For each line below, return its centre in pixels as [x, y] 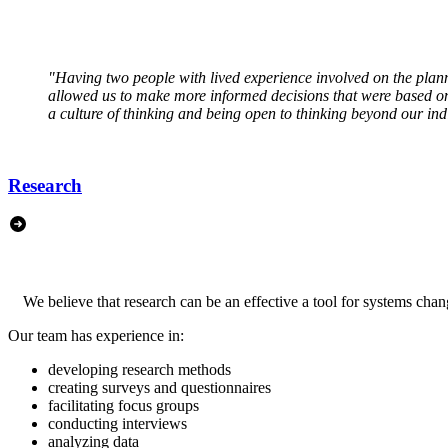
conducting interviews [117, 424]
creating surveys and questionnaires [159, 388]
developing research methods [139, 370]
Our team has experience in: [98, 336]
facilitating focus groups [123, 406]
